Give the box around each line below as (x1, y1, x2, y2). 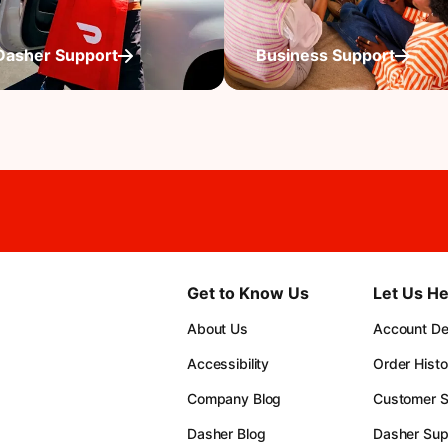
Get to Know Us (187, 283, 310, 303)
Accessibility (187, 355, 270, 372)
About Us (187, 320, 248, 337)
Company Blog (187, 390, 282, 407)
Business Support (256, 45, 395, 65)
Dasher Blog (187, 425, 266, 442)
